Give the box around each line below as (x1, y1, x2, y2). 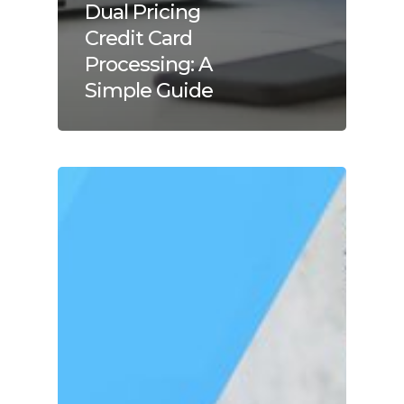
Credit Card (85, 24, 192, 50)
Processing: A (85, 50, 212, 77)
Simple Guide (85, 77, 213, 103)
